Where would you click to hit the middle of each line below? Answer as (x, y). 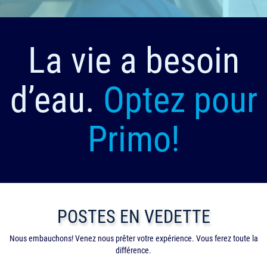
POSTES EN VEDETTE (133, 217)
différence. (133, 251)
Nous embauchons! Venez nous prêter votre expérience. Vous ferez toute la (133, 239)
